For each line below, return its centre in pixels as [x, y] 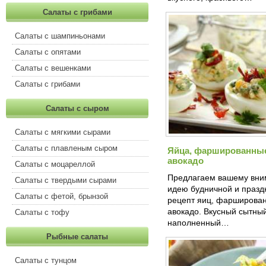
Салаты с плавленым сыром [66, 148]
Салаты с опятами [48, 52]
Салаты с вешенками [53, 68]
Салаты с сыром [77, 108]
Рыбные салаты [77, 237]
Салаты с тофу [42, 212]
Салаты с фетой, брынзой [61, 196]
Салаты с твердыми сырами [66, 180]
